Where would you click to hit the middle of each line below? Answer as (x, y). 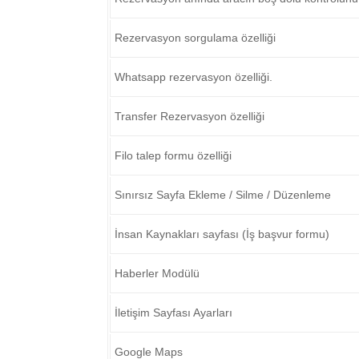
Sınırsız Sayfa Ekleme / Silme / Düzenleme (223, 195)
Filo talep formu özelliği (173, 155)
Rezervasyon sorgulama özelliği (196, 38)
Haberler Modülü (157, 273)
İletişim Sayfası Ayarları (174, 313)
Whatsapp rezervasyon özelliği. (194, 77)
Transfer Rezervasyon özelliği (190, 116)
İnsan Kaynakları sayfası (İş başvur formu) (222, 234)
